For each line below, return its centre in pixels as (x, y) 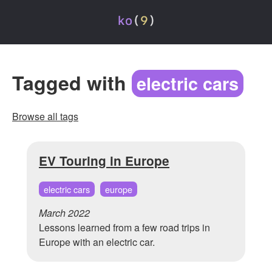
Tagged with (72, 83)
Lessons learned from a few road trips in (124, 228)
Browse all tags (45, 117)
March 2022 (64, 213)
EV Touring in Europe (104, 161)
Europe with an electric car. (97, 242)
